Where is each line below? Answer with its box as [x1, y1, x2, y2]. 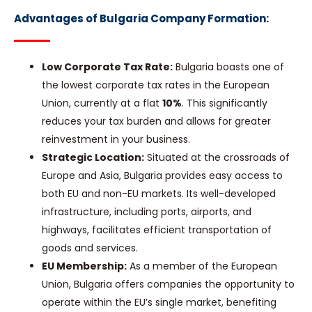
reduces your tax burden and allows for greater [42, 114, 271, 129]
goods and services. [42, 241, 138, 256]
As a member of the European [127, 259, 277, 274]
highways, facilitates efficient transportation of [42, 223, 272, 237]
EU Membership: [42, 259, 127, 274]
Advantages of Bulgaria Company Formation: [14, 11, 269, 26]
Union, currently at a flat [42, 96, 162, 111]
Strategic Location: [42, 150, 144, 165]
